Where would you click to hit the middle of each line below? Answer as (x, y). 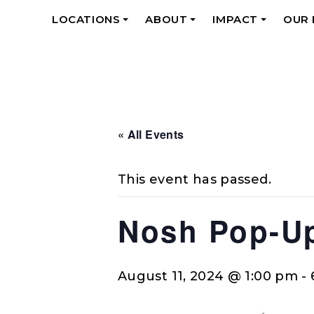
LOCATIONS (86, 20)
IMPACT (235, 20)
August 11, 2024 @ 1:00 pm (208, 276)
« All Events (151, 134)
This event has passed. (194, 179)
